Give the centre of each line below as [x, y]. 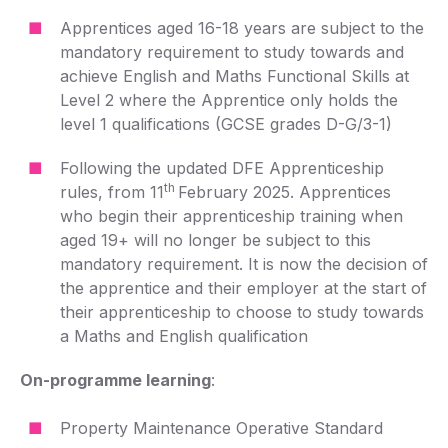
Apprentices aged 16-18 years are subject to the [242, 28]
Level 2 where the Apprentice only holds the [229, 100]
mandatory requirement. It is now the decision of [244, 264]
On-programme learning [115, 380]
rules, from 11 [112, 192]
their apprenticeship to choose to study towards [242, 312]
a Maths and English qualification [184, 336]
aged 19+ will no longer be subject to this [215, 240]
